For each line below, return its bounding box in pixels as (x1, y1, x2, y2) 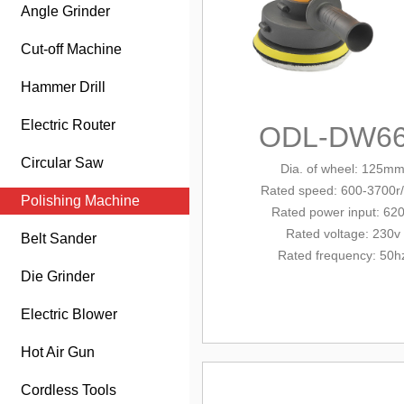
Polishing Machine (21, 193, 140, 208)
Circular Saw (21, 155, 104, 170)
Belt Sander (21, 231, 96, 246)
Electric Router (21, 117, 115, 133)
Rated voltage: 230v (285, 226, 400, 241)
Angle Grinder (21, 4, 110, 19)
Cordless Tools (21, 382, 116, 398)
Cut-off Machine (21, 41, 122, 57)
